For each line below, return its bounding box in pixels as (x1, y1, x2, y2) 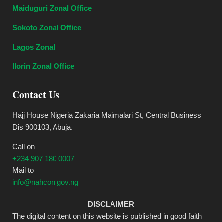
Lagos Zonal (12, 42, 55, 51)
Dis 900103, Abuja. (12, 122, 73, 131)
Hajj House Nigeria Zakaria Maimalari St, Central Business (12, 111, 201, 119)
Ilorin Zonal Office (12, 61, 74, 70)
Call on (12, 142, 35, 151)
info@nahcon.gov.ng (12, 177, 78, 186)
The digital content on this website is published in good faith (12, 211, 202, 220)
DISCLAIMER (88, 199, 134, 208)
